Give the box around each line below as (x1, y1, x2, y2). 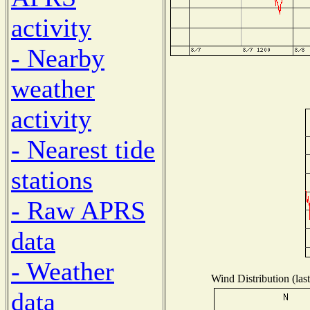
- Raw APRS (11, 195, 145, 225)
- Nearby (11, 43, 104, 73)
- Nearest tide (11, 134, 155, 164)
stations (11, 165, 93, 194)
